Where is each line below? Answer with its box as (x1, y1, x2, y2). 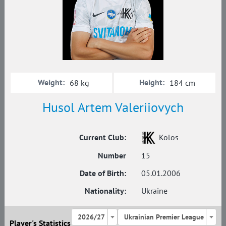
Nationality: (85, 185, 126, 196)
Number (98, 150, 126, 160)
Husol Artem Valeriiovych (42, 98, 184, 116)
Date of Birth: (80, 167, 126, 178)
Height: (139, 77, 164, 87)
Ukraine (141, 185, 167, 196)
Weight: (38, 77, 65, 87)
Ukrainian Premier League (124, 212, 204, 221)
